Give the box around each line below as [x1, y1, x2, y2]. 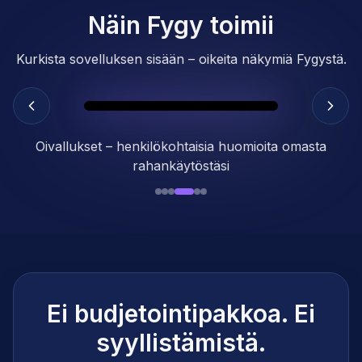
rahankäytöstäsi [133, 158, 229, 175]
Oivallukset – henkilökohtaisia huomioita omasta [36, 138, 326, 155]
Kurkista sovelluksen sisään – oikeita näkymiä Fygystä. [15, 51, 347, 68]
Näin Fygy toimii [88, 11, 274, 40]
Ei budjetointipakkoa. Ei [47, 299, 315, 329]
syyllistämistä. [96, 328, 266, 358]
